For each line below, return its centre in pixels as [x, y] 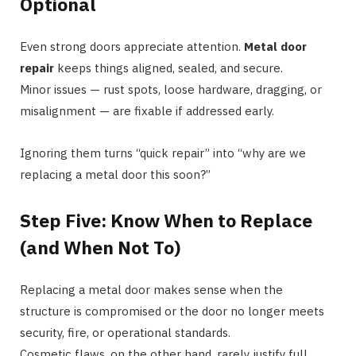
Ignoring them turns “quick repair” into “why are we [163, 153]
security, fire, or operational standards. [125, 333]
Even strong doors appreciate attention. [132, 46]
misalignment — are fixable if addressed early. [147, 110]
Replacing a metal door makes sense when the [151, 290]
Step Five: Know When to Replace [166, 221]
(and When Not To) [100, 248]
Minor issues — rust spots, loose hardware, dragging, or [171, 89]
